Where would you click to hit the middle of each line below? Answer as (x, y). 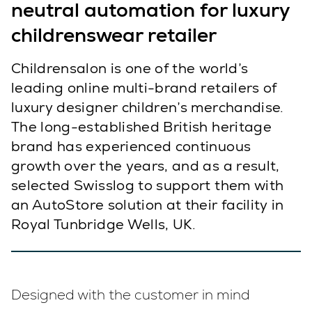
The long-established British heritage (141, 127)
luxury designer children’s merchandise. (148, 108)
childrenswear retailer (114, 35)
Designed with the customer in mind (131, 294)
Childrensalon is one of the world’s (130, 69)
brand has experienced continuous (131, 147)
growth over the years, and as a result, (146, 166)
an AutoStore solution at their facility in (148, 205)
